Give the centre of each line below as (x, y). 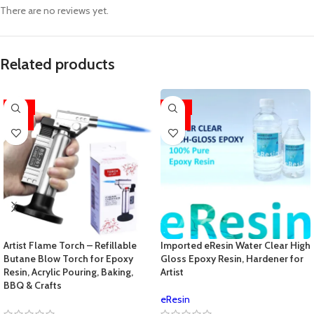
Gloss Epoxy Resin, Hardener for (232, 259)
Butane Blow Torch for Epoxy (68, 259)
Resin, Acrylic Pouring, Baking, (68, 272)
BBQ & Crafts (33, 286)
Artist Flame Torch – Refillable (70, 246)
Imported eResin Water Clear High (235, 246)
